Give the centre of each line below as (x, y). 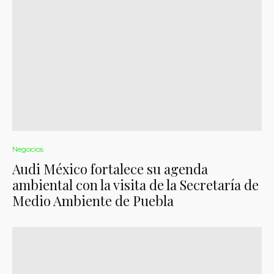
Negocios (28, 149)
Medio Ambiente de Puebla (93, 201)
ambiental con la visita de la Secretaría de (135, 185)
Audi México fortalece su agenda (110, 169)
